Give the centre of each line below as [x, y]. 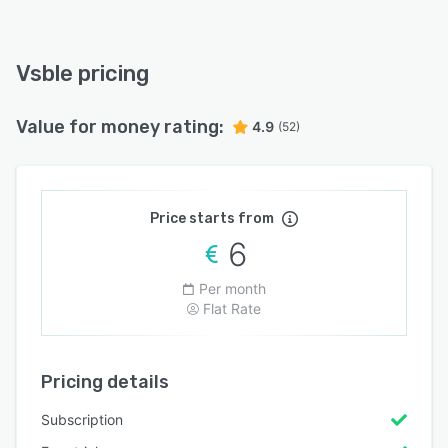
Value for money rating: [120, 126]
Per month [232, 288]
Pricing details [105, 381]
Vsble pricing [82, 73]
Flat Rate [232, 308]
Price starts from [212, 218]
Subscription [82, 419]
